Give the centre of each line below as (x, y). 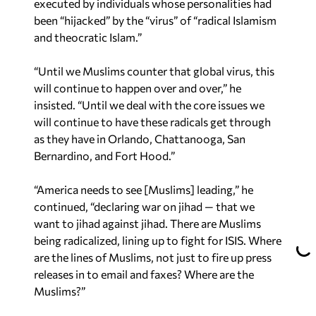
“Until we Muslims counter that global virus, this (154, 71)
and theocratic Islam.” (88, 37)
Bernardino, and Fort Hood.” (104, 155)
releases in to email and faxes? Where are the (144, 274)
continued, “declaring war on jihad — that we (144, 206)
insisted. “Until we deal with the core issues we (149, 104)
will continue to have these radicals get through (152, 121)
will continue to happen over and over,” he (138, 87)
